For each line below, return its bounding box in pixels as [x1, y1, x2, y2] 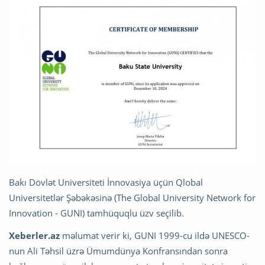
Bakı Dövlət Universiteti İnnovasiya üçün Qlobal [9, 176, 203, 188]
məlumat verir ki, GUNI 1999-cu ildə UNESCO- [60, 229, 250, 241]
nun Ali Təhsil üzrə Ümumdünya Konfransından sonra [9, 244, 228, 257]
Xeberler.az [9, 229, 60, 241]
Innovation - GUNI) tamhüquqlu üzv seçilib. [9, 206, 184, 219]
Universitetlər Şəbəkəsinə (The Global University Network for [9, 191, 256, 203]
